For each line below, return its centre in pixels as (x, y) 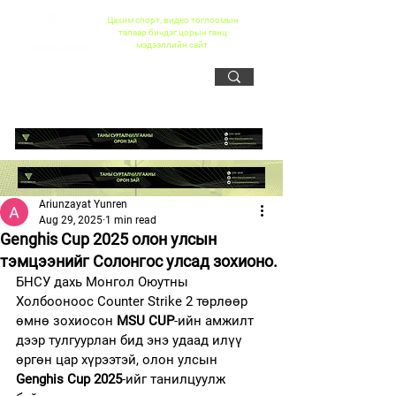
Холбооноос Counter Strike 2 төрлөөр (133, 301)
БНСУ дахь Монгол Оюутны (104, 282)
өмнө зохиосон (66, 321)
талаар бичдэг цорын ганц (172, 32)
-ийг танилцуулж (175, 379)
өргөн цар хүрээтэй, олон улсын (118, 360)
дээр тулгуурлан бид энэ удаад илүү (131, 340)
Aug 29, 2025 (71, 220)
